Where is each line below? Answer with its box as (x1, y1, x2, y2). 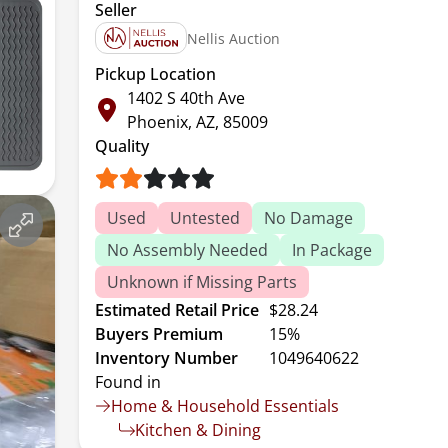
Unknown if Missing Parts (107, 271, 298, 293)
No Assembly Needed (107, 239, 269, 261)
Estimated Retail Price (95, 299, 260, 321)
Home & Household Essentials (111, 395, 340, 417)
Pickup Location (95, 63, 217, 85)
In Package (292, 239, 373, 261)
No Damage (264, 207, 354, 229)
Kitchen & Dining (135, 419, 262, 441)
